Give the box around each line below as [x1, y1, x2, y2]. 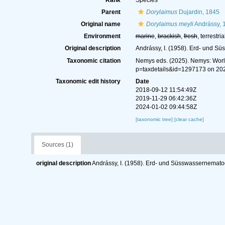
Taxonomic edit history [55, 78, 121, 85]
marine [135, 33, 155, 40]
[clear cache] [174, 117, 204, 123]
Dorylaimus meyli [146, 21, 193, 28]
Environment [83, 33, 121, 40]
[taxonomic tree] [135, 117, 174, 123]
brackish [157, 33, 181, 40]
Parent [101, 9, 121, 16]
